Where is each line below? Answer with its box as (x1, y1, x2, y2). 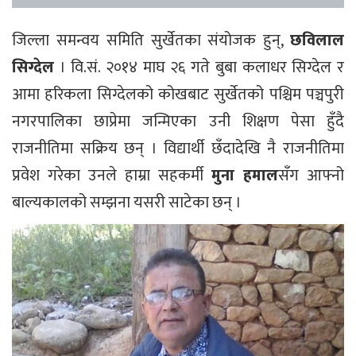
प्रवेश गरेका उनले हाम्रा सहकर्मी (12, 161, 211, 189)
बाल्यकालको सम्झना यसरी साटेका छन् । (12, 188, 242, 216)
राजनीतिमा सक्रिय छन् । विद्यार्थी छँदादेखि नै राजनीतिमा (12, 134, 344, 162)
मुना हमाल (211, 161, 278, 189)
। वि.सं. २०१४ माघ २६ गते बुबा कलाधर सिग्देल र (54, 53, 344, 81)
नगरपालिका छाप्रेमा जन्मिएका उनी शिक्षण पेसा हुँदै (12, 107, 344, 135)
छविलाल (290, 26, 344, 54)
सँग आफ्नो (278, 161, 344, 189)
